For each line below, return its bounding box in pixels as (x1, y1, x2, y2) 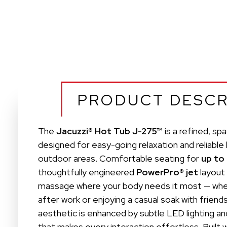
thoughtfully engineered (38, 166, 137, 178)
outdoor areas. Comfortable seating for (38, 152, 202, 164)
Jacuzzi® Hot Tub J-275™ (56, 125, 163, 137)
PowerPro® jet (136, 166, 199, 178)
